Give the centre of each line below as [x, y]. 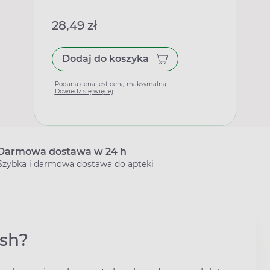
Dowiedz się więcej [84, 91]
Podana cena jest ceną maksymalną [110, 84]
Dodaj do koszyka [105, 58]
